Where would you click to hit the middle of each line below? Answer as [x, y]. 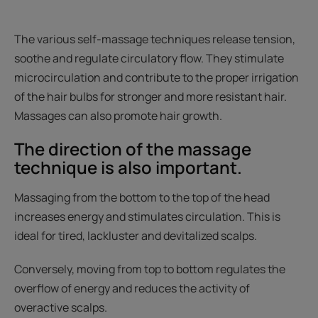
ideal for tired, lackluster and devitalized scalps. [136, 236]
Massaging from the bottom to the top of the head [142, 198]
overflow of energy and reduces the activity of [132, 289]
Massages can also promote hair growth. [118, 116]
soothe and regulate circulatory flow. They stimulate [149, 59]
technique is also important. [128, 168]
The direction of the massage [133, 149]
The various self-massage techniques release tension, [155, 39]
